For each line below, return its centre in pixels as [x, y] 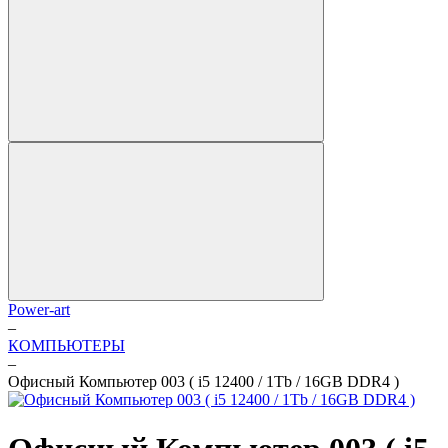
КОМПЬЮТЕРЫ [66, 346]
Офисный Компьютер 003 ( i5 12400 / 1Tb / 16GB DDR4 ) [203, 382]
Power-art [39, 310]
